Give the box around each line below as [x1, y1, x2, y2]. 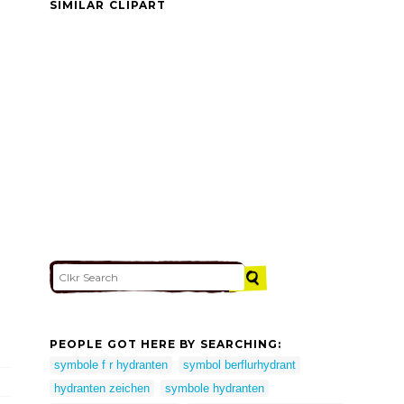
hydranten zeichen [54, 381, 150, 395]
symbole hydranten [165, 381, 264, 395]
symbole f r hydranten [54, 357, 168, 372]
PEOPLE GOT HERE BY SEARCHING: [50, 337, 282, 352]
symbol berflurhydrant [183, 357, 296, 372]
